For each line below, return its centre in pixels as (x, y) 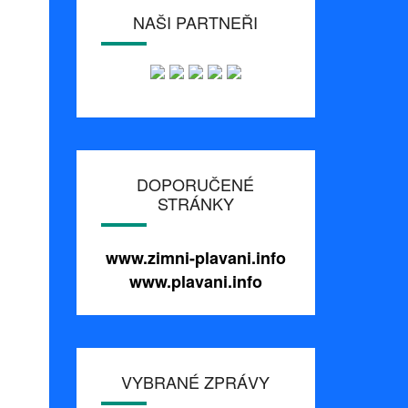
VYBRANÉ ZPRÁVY (196, 382)
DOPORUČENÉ (196, 184)
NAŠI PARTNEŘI (196, 22)
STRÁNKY (195, 204)
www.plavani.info (195, 282)
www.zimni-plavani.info (195, 258)
